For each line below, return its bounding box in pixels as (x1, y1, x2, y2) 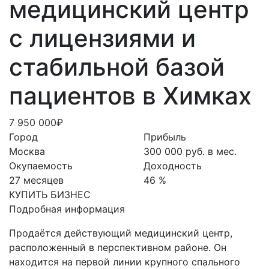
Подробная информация (9, 202, 125, 215)
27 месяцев (9, 174, 64, 186)
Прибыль (144, 130, 186, 143)
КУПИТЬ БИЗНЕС (9, 188, 91, 201)
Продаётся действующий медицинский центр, (9, 226, 232, 239)
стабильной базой (9, 52, 225, 82)
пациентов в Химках (9, 80, 252, 110)
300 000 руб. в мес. (144, 145, 237, 157)
